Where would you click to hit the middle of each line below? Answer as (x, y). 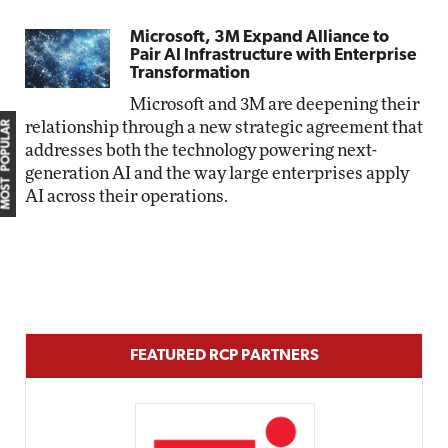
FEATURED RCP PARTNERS (224, 356)
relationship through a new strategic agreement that (224, 127)
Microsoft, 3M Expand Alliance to (260, 37)
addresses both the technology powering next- (201, 150)
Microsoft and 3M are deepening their (275, 104)
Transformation (190, 73)
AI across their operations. (126, 196)
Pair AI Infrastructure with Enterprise (274, 55)
